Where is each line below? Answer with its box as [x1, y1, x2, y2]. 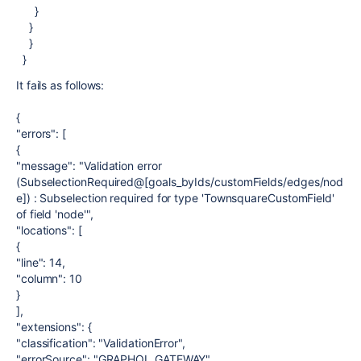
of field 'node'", [16, 207, 93, 221]
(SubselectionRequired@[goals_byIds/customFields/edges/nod [16, 175, 344, 189]
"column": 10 [16, 272, 82, 285]
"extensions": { [16, 320, 92, 334]
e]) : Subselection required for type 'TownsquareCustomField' [16, 191, 334, 205]
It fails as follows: [16, 78, 105, 92]
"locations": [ [16, 223, 82, 237]
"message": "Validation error [16, 159, 162, 172]
